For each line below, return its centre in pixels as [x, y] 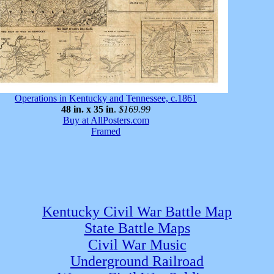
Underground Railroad [137, 261]
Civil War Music [137, 245]
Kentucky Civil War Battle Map [137, 212]
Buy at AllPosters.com [106, 120]
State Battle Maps [137, 228]
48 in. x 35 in [87, 109]
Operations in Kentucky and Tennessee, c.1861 [106, 98]
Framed [106, 131]
